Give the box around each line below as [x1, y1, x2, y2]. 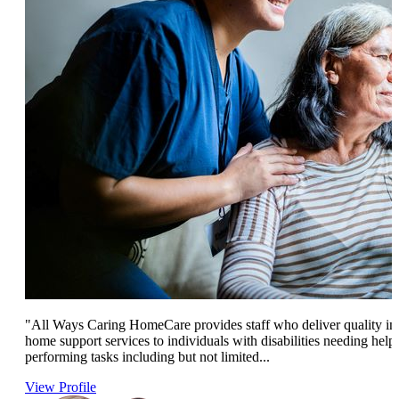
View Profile [25, 379, 96, 395]
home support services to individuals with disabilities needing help [25, 333, 395, 349]
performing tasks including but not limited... [25, 349, 270, 365]
